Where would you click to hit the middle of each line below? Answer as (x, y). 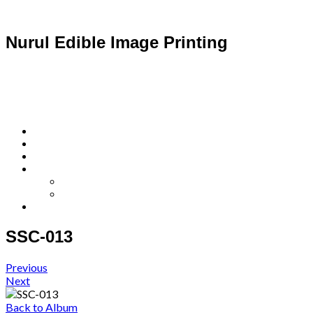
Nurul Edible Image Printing (117, 42)
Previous (27, 267)
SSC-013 (39, 236)
